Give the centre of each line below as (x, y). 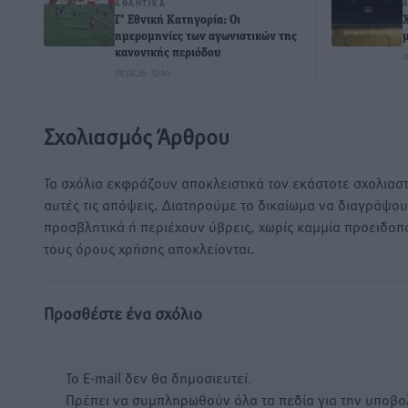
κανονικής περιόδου (168, 54)
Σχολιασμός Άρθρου (137, 137)
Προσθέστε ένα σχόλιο (123, 313)
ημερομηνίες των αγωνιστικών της (206, 37)
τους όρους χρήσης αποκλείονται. (149, 248)
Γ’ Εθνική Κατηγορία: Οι (178, 21)
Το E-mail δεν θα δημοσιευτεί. (159, 377)
